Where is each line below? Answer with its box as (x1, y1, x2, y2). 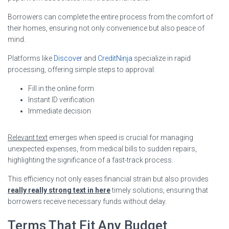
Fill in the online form (28, 84, 94, 93)
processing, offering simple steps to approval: (8, 65, 155, 74)
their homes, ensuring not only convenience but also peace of (8, 24, 204, 33)
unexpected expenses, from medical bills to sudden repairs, (8, 145, 197, 153)
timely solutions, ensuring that (110, 186, 208, 195)
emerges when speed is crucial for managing (48, 133, 193, 142)
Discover (54, 54, 82, 63)
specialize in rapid (132, 54, 191, 63)
